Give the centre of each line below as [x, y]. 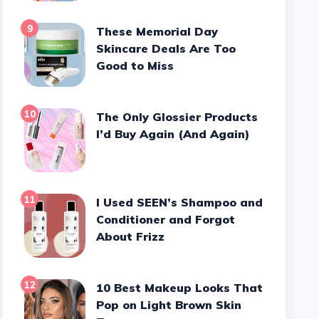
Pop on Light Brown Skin [169, 305]
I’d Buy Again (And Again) [173, 134]
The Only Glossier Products [101, 117]
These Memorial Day [101, 31]
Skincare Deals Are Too [166, 48]
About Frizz [131, 236]
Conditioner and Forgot [166, 219]
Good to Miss [135, 66]
